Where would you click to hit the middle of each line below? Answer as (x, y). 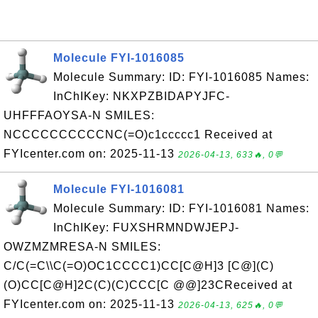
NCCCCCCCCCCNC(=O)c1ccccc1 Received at (138, 135)
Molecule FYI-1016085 (119, 58)
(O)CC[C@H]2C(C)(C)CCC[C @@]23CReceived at (148, 285)
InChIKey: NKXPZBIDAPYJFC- (142, 96)
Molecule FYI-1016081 (119, 189)
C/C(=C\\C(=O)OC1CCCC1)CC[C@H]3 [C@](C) (139, 266)
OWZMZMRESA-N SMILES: (82, 247)
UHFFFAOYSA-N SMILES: (79, 115)
